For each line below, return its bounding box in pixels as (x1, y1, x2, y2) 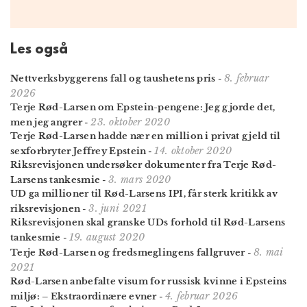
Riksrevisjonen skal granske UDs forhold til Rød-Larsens (10, 216, 286, 228)
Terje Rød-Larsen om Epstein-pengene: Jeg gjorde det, (10, 101, 275, 113)
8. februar (223, 71, 269, 84)
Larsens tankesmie (10, 173, 101, 186)
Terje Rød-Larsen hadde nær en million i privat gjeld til (10, 130, 281, 142)
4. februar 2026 (164, 289, 238, 302)
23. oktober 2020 (90, 115, 171, 128)
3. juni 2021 (88, 201, 147, 214)
